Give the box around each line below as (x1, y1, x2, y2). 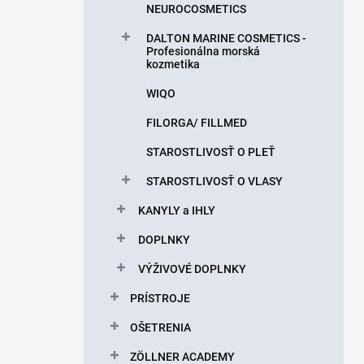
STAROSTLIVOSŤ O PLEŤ (146, 145, 275, 158)
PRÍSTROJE (130, 292, 190, 305)
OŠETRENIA (130, 321, 191, 334)
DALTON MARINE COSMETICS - (146, 32, 306, 45)
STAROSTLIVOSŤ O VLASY (146, 175, 283, 188)
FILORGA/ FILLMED (146, 116, 247, 129)
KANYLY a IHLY (138, 204, 215, 217)
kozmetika (146, 58, 200, 71)
